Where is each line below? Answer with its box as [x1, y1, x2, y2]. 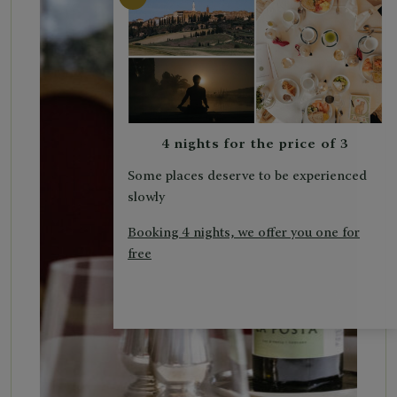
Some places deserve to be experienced [128, 169, 367, 183]
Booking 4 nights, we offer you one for [128, 226, 360, 240]
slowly [128, 191, 165, 205]
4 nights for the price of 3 [162, 137, 348, 152]
